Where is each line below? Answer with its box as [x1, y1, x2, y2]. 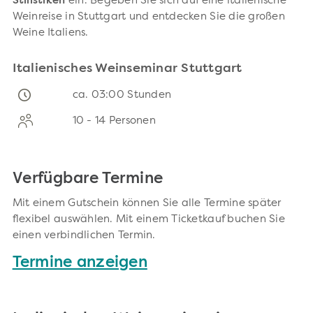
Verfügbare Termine [12, 170, 163, 187]
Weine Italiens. [12, 27, 89, 38]
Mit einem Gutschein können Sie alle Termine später [12, 198, 282, 209]
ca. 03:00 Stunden [72, 89, 172, 101]
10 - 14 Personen [72, 115, 156, 126]
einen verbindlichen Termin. [12, 230, 156, 241]
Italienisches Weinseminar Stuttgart [12, 61, 242, 75]
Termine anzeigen [12, 254, 147, 270]
